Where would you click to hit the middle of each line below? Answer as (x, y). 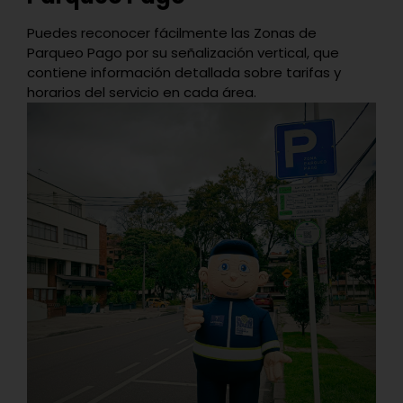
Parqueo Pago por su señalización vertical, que (183, 52)
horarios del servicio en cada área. (142, 92)
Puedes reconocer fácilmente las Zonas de (172, 32)
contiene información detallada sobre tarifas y (184, 72)
